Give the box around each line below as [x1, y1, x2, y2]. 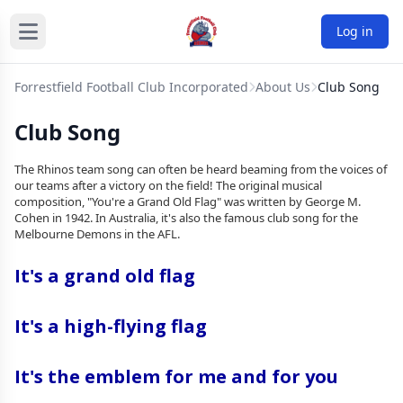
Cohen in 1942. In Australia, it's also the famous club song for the [14, 210, 358, 226]
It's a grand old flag [14, 264, 200, 288]
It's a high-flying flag [14, 314, 207, 338]
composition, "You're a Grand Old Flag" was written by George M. [14, 193, 361, 210]
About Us [255, 78, 310, 95]
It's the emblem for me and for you [14, 364, 338, 389]
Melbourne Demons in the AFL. [14, 226, 180, 242]
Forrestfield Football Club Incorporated [14, 78, 248, 95]
